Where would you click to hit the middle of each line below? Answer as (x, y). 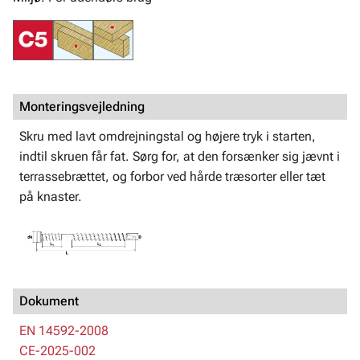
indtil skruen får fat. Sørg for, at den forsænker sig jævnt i (180, 157)
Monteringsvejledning (82, 107)
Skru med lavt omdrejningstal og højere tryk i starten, (168, 137)
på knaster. (51, 197)
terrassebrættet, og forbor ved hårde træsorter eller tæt (172, 177)
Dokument (49, 301)
